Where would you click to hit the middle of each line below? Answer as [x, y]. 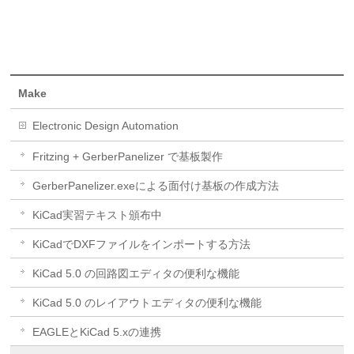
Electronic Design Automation [106, 126]
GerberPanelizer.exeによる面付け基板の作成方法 [156, 186]
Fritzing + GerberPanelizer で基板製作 [128, 157]
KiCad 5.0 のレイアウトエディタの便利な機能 [147, 303]
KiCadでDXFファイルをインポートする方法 [142, 245]
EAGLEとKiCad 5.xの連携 [97, 332]
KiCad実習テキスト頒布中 [98, 215]
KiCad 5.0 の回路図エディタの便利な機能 [136, 274]
